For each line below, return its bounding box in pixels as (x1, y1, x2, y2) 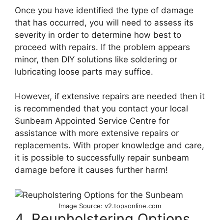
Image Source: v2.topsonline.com (59, 201, 161, 210)
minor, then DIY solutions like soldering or (15, 54, 177, 64)
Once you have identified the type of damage (15, 5, 193, 15)
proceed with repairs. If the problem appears (15, 42, 190, 52)
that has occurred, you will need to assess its (15, 17, 193, 27)
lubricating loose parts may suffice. (15, 66, 153, 77)
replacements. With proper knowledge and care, (15, 140, 204, 151)
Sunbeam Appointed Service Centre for (15, 116, 169, 126)
